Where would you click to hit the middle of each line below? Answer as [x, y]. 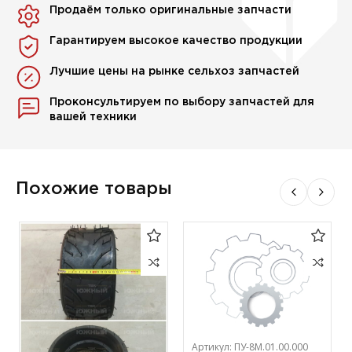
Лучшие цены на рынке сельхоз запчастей [175, 72]
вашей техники [93, 117]
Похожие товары [94, 190]
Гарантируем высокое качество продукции [176, 41]
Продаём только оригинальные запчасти [171, 11]
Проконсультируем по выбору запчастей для [182, 103]
